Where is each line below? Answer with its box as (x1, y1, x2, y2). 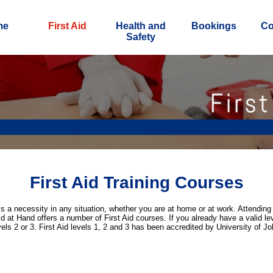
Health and (115, 21, 166, 31)
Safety (126, 32, 155, 42)
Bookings (191, 21, 236, 31)
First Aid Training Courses (29, 172, 244, 192)
